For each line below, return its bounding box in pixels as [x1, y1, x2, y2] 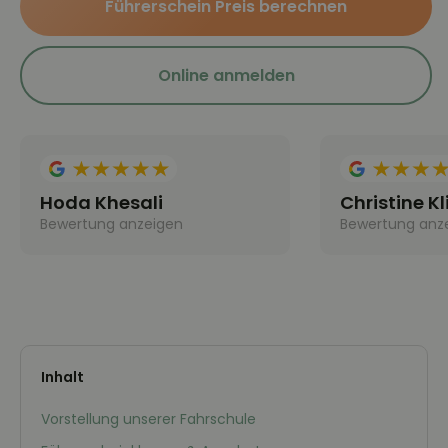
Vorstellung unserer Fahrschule [41, 409, 256, 429]
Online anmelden [157, 63, 295, 87]
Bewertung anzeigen [40, 214, 183, 234]
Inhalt [41, 367, 84, 387]
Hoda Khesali [40, 190, 163, 215]
